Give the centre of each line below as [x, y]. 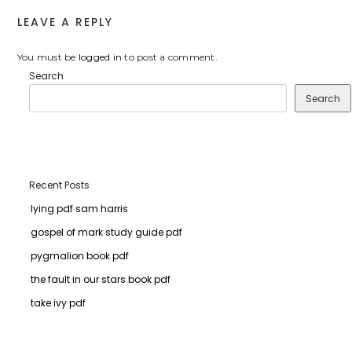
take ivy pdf [58, 302]
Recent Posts [59, 185]
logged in [100, 57]
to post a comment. [170, 57]
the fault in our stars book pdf [100, 279]
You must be [48, 57]
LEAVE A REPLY [65, 22]
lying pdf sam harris [79, 208]
